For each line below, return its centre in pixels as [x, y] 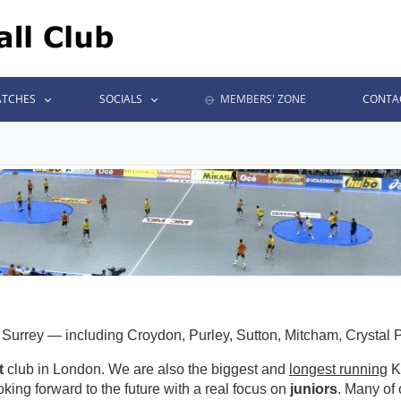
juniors [314, 389]
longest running [338, 370]
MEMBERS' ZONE [262, 99]
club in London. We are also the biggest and [146, 370]
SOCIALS [120, 99]
